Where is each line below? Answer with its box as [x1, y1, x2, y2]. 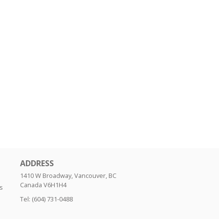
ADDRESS [20, 158, 54, 169]
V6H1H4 [44, 180, 66, 190]
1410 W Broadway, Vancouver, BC [20, 171, 116, 180]
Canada [20, 180, 42, 190]
